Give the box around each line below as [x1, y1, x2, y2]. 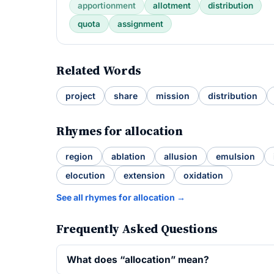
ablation [111, 151, 146, 161]
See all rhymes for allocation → [56, 192, 185, 202]
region [65, 151, 93, 161]
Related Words [56, 62, 142, 79]
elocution [65, 170, 105, 180]
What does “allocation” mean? [67, 254, 209, 265]
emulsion [216, 151, 255, 161]
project [65, 91, 95, 101]
